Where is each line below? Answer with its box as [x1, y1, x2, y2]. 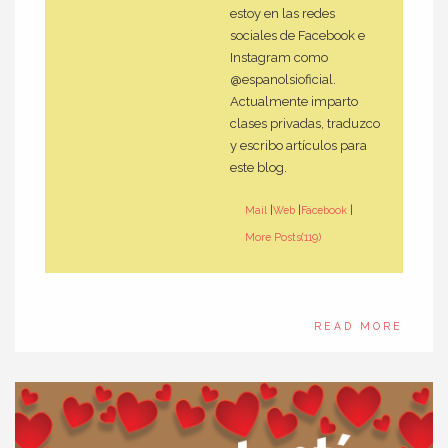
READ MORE [314, 319, 403, 332]
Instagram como [230, 50, 328, 66]
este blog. [230, 160, 287, 176]
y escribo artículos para [230, 138, 367, 154]
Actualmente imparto [230, 94, 358, 110]
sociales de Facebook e [230, 28, 365, 44]
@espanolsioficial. [230, 72, 336, 88]
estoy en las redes [230, 6, 335, 22]
